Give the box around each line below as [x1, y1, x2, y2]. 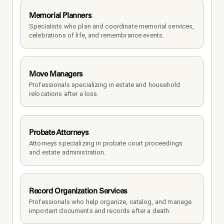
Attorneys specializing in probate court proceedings [29, 139, 183, 147]
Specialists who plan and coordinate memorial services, [29, 22, 194, 30]
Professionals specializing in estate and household [29, 80, 180, 88]
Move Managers [29, 68, 83, 78]
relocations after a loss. [29, 89, 99, 97]
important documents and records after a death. [29, 206, 171, 214]
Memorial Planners [29, 10, 92, 20]
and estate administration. [29, 148, 106, 156]
